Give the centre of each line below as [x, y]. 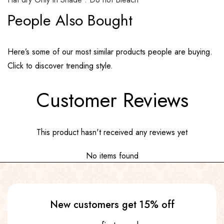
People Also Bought [70, 20]
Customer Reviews [112, 100]
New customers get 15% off [112, 204]
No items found [112, 156]
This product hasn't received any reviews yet [112, 132]
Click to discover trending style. [60, 66]
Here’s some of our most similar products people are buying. [110, 52]
